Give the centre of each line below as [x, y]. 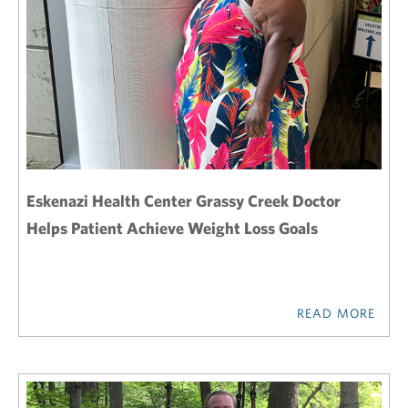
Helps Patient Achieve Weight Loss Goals [172, 228]
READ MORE [336, 313]
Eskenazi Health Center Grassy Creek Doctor [184, 201]
